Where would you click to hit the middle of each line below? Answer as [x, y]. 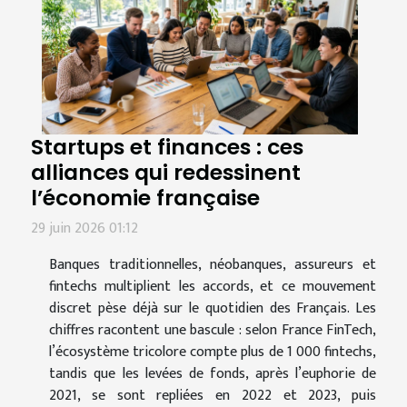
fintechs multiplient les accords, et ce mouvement [213, 287]
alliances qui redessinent [166, 173]
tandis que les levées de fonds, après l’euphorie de [213, 374]
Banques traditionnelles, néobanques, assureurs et [213, 265]
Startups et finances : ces [167, 147]
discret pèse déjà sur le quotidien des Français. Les [213, 309]
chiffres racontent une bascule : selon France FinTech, [213, 331]
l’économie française [145, 198]
